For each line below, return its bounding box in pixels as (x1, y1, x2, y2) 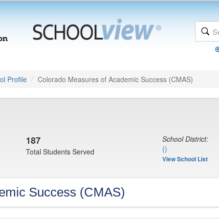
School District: (162, 134, 208, 144)
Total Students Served (26, 147, 94, 156)
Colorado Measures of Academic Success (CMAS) (38, 74, 193, 84)
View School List (162, 154, 208, 163)
